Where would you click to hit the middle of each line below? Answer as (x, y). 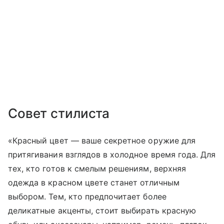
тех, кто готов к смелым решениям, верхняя (97, 169)
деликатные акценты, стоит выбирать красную (102, 211)
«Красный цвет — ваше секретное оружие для (102, 141)
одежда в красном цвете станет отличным (94, 183)
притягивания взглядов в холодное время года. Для (112, 155)
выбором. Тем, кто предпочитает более (87, 197)
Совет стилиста (59, 113)
